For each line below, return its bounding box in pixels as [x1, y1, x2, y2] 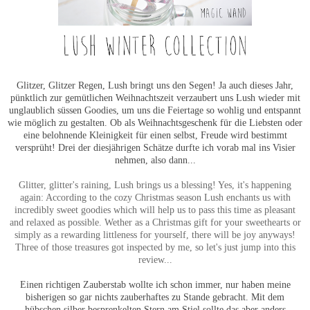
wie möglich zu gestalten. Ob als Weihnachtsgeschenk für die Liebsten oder [8, 117, 302, 129]
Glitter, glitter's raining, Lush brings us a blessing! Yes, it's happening [19, 179, 291, 191]
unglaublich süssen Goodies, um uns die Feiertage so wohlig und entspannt [9, 104, 301, 116]
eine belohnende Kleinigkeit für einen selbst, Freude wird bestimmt [23, 129, 287, 141]
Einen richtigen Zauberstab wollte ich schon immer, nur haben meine [19, 279, 291, 291]
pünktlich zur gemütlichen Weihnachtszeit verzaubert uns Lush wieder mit [10, 92, 300, 104]
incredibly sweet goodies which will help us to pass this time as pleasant [15, 204, 295, 216]
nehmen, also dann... [114, 154, 196, 166]
